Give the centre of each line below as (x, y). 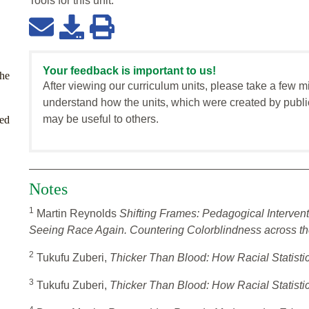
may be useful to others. (101, 119)
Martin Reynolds (77, 214)
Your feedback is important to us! (129, 71)
